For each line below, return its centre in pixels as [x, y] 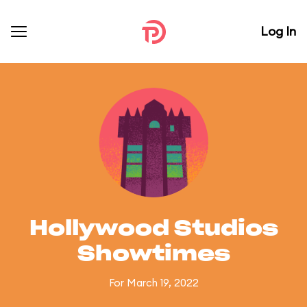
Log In [278, 31]
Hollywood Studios [153, 229]
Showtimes [153, 254]
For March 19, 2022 [153, 283]
